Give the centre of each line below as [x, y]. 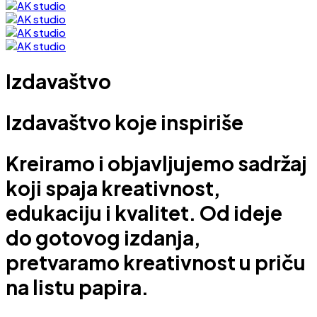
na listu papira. [77, 287]
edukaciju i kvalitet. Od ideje [144, 213]
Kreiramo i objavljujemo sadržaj [156, 163]
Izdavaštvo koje [83, 122]
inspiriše [202, 122]
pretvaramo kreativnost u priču [156, 263]
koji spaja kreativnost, [113, 188]
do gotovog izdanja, [103, 238]
